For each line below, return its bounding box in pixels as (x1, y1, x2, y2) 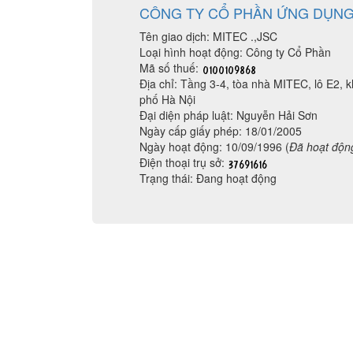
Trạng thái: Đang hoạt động (139, 170, 277, 186)
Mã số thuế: (139, 60, 202, 76)
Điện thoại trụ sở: (139, 154, 228, 170)
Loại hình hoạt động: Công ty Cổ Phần (139, 44, 331, 60)
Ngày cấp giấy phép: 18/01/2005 (139, 123, 302, 139)
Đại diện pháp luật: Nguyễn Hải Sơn (139, 107, 318, 123)
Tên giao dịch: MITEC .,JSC (139, 28, 277, 44)
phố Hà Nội (139, 91, 195, 107)
